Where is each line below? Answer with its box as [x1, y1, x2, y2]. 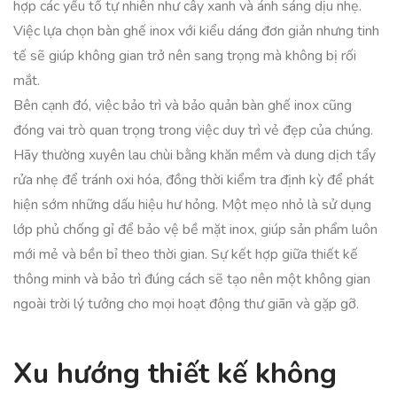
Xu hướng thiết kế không [13, 354, 337, 393]
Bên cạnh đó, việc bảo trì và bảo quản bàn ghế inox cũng [13, 96, 352, 115]
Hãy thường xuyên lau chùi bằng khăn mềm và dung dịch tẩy [13, 145, 376, 165]
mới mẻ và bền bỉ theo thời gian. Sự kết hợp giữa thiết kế [13, 245, 358, 264]
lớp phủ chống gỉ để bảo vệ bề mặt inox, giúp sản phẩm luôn [13, 220, 378, 239]
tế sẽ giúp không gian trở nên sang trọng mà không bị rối [13, 46, 356, 66]
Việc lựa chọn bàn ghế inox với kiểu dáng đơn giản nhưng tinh [13, 21, 379, 41]
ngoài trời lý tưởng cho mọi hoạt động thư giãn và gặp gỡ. [13, 294, 359, 314]
